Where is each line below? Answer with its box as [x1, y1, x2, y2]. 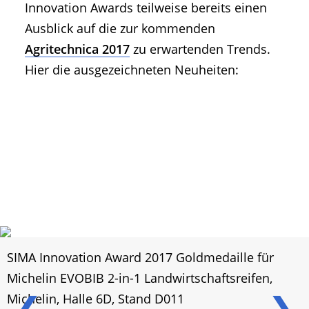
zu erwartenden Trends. [130, 40, 270, 57]
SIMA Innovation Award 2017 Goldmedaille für [7, 249, 274, 266]
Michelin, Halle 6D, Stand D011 [7, 290, 184, 308]
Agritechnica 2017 [25, 40, 130, 57]
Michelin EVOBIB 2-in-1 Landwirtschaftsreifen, [7, 270, 272, 287]
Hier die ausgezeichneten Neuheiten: [25, 61, 239, 78]
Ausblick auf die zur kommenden [25, 19, 215, 37]
